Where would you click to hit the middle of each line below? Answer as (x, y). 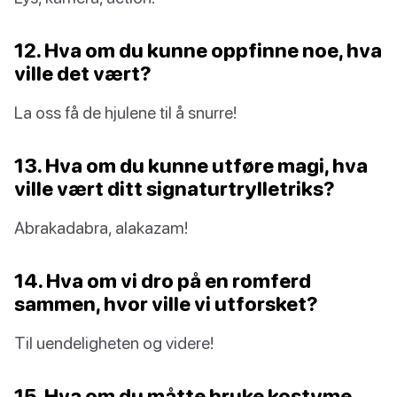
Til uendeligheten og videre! (114, 342)
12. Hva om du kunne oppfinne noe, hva (198, 50)
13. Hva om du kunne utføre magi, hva (191, 165)
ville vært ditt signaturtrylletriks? (175, 188)
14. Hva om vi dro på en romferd (163, 280)
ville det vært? (83, 73)
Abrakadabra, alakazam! (101, 227)
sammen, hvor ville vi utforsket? (166, 303)
